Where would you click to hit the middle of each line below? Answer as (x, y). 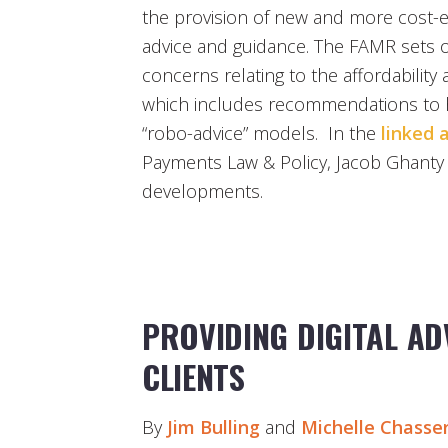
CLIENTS (193, 377)
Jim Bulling (213, 427)
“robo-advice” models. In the (261, 133)
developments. (202, 191)
